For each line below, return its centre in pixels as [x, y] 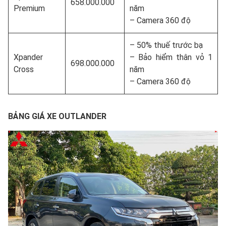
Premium [29, 8]
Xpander [28, 57]
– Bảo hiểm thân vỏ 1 [171, 57]
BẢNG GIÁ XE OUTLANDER [57, 116]
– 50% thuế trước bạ [166, 45]
